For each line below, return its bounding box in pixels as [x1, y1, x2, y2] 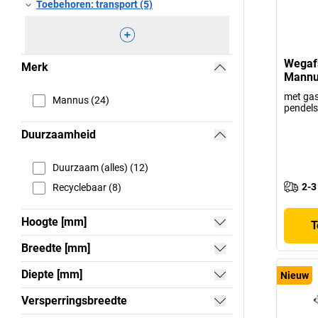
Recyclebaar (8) [53, 182, 121, 194]
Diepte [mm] [21, 267, 82, 281]
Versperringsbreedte [21, 293, 127, 307]
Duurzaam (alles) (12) [53, 162, 148, 174]
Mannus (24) [53, 94, 109, 106]
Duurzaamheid [21, 127, 96, 141]
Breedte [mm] [21, 241, 90, 255]
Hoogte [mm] [21, 214, 87, 229]
